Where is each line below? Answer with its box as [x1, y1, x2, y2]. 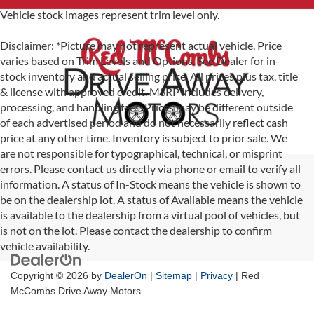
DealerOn [104, 271, 147, 282]
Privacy [200, 271, 233, 282]
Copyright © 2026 [11, 271, 91, 282]
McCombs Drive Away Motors [11, 286, 141, 297]
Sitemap [156, 271, 192, 282]
